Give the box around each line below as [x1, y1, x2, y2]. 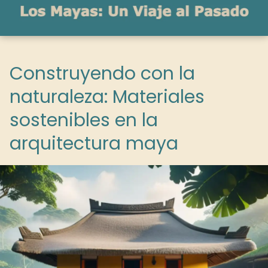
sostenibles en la [10, 108, 158, 133]
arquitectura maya [10, 131, 178, 156]
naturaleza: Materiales [10, 84, 205, 109]
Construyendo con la [10, 61, 195, 86]
